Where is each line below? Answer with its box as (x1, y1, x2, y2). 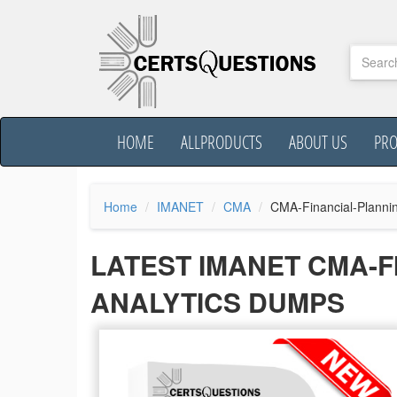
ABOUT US (289, 130, 347, 153)
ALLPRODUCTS (181, 130, 262, 153)
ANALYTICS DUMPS (90, 283, 345, 321)
